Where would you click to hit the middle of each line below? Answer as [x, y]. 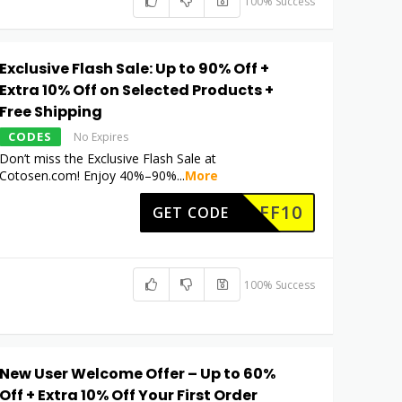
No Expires [101, 137]
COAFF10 [261, 213]
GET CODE [191, 213]
